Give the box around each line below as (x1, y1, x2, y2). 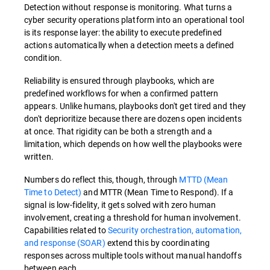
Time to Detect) (24, 186, 82, 198)
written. (24, 150, 54, 162)
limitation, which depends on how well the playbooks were (24, 137, 242, 149)
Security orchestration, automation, (108, 224, 242, 236)
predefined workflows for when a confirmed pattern (24, 87, 219, 99)
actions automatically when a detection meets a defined (24, 39, 234, 51)
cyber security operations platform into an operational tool (24, 13, 244, 25)
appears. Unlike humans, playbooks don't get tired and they (24, 99, 246, 111)
